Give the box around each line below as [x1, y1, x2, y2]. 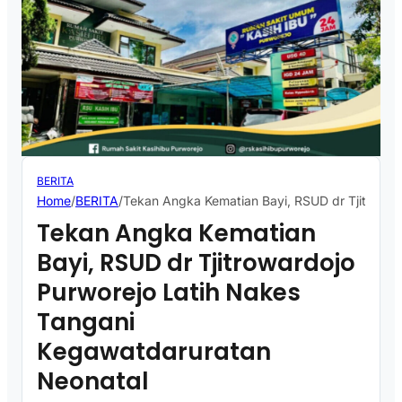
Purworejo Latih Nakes [37, 276, 301, 310]
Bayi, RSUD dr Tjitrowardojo [37, 247, 355, 280]
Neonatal [37, 365, 149, 398]
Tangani [37, 306, 140, 339]
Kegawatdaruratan [37, 336, 271, 369]
